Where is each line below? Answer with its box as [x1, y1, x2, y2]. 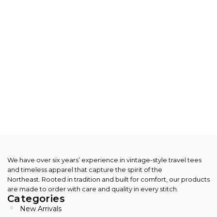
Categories [7, 192, 65, 204]
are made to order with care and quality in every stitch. [7, 185, 178, 193]
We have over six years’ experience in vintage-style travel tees [7, 155, 201, 164]
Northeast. [7, 175, 40, 183]
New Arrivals [19, 204, 62, 213]
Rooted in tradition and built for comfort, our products [40, 175, 210, 183]
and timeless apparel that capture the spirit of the [7, 165, 162, 173]
